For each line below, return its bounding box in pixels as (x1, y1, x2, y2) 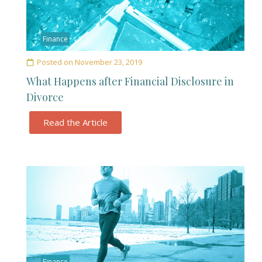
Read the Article (43, 116, 108, 128)
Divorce (26, 90, 64, 104)
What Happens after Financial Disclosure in (26, 74, 234, 88)
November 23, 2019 (75, 57, 142, 67)
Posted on (37, 57, 73, 67)
